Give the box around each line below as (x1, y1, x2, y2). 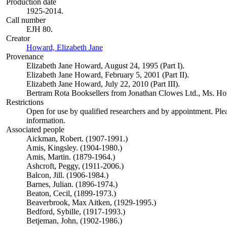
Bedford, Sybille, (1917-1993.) (26, 207, 125, 216)
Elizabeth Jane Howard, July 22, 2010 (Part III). (26, 80, 180, 88)
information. (26, 116, 65, 125)
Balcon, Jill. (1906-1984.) (26, 171, 108, 179)
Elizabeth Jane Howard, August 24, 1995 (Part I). (26, 61, 184, 70)
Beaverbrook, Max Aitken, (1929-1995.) (26, 198, 156, 207)
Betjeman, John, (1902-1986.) (26, 216, 122, 225)
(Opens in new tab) (102, 43, 164, 52)
